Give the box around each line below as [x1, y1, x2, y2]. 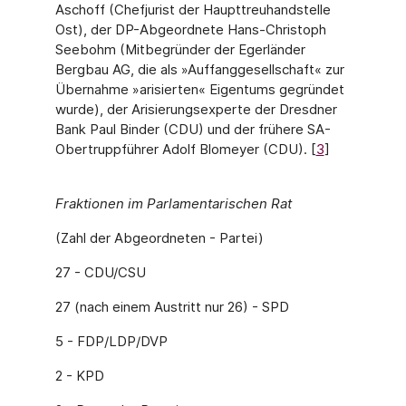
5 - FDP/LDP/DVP [54, 333, 168, 350]
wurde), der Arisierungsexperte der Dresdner [54, 101, 337, 118]
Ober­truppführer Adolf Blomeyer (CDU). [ [54, 140, 316, 158]
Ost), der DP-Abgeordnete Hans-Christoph [54, 21, 326, 38]
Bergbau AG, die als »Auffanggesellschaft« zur [54, 61, 344, 78]
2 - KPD [54, 367, 104, 384]
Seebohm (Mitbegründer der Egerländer [54, 41, 305, 58]
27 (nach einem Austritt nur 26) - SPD [54, 298, 289, 315]
